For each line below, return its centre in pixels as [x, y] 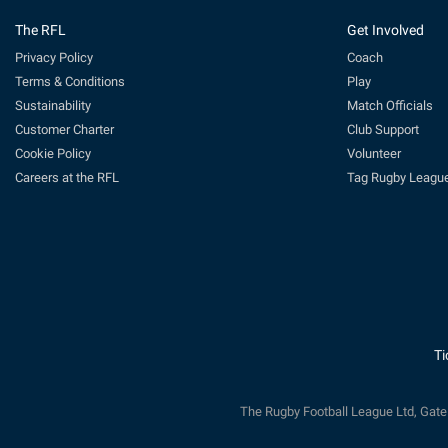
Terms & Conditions [70, 81]
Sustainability [53, 105]
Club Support [382, 129]
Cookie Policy [53, 153]
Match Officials [389, 105]
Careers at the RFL [67, 177]
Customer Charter [64, 129]
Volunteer [373, 153]
